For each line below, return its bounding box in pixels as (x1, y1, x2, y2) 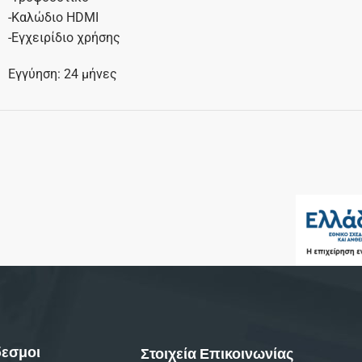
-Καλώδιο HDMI (7, 10, 99, 26)
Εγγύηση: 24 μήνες (7, 66, 117, 82)
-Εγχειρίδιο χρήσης (7, 30, 120, 46)
